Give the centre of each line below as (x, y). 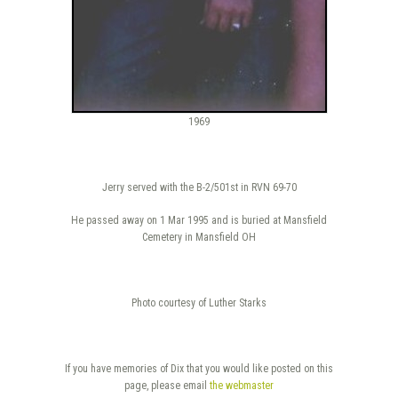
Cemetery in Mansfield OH (199, 237)
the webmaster (242, 385)
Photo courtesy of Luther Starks (199, 302)
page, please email (167, 385)
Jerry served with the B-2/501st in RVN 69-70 (199, 187)
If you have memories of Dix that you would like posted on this (199, 368)
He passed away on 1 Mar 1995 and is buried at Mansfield (199, 220)
